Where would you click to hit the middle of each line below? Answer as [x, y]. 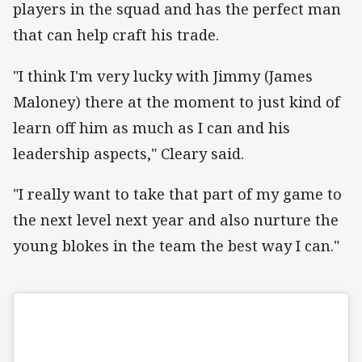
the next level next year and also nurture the [176, 219]
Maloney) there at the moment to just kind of [177, 101]
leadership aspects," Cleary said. [128, 153]
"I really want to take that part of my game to [177, 194]
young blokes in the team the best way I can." [176, 245]
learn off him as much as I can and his [152, 127]
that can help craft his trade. [118, 35]
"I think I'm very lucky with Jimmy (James [163, 76]
